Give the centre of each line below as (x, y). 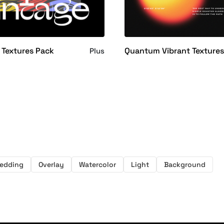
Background (185, 165)
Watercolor (97, 165)
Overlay (51, 165)
